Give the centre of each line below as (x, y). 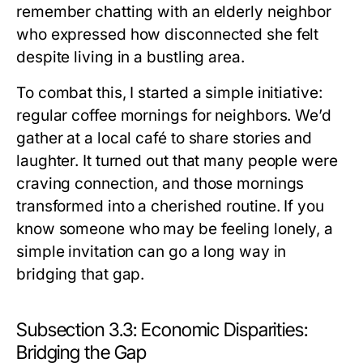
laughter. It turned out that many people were (177, 161)
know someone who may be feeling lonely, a (175, 229)
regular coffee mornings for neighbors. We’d (174, 115)
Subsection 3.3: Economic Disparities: (162, 330)
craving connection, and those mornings (160, 184)
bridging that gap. (81, 274)
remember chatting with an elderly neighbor (174, 12)
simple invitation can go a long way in (152, 252)
